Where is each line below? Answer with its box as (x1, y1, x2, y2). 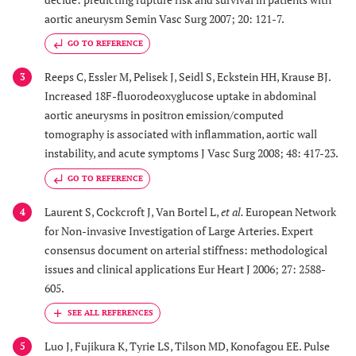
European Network (246, 203, 336, 219)
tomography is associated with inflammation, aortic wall (44, 126, 317, 142)
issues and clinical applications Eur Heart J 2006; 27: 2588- (44, 261, 326, 277)
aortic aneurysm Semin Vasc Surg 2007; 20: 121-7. (44, 11, 284, 26)
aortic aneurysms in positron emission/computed (44, 107, 284, 123)
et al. (221, 203, 246, 219)
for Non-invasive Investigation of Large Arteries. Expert (44, 222, 313, 238)
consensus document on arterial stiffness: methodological (44, 242, 327, 257)
